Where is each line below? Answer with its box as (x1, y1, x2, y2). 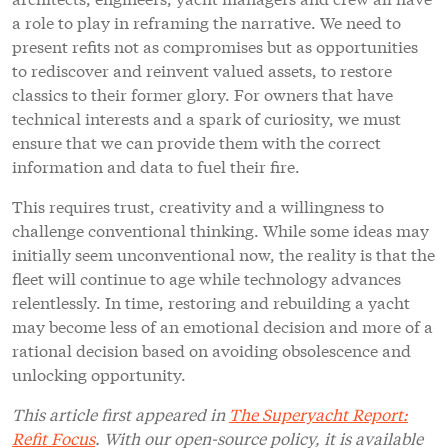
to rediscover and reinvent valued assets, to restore (12, 58, 392, 82)
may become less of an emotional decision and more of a (12, 314, 433, 338)
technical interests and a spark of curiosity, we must (12, 106, 401, 130)
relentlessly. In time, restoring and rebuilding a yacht (12, 290, 410, 314)
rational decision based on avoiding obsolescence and (12, 338, 411, 362)
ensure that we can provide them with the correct (12, 130, 381, 154)
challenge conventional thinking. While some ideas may (12, 218, 429, 242)
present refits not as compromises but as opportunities (12, 34, 418, 58)
